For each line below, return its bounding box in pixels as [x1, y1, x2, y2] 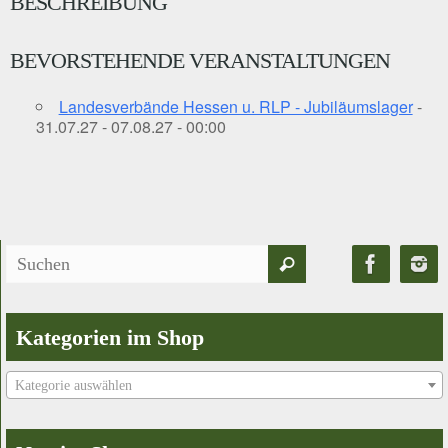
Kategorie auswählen [15, 378, 132, 393]
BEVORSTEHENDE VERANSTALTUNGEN [10, 48, 390, 73]
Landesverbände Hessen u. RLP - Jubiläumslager [58, 95, 413, 118]
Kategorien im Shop [16, 325, 204, 350]
